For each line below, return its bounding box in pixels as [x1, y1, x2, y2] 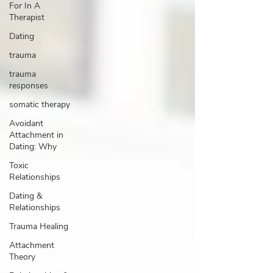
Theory [9, 251, 35, 263]
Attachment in [9, 129, 63, 141]
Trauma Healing [9, 221, 68, 232]
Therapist [9, 12, 44, 23]
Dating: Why [9, 141, 57, 152]
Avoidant [9, 118, 43, 129]
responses [9, 80, 48, 91]
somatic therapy [9, 99, 70, 110]
